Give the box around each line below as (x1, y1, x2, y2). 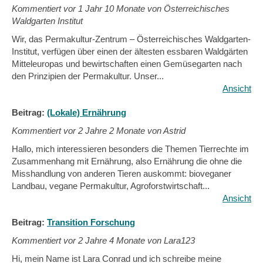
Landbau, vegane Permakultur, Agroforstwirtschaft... (12, 181, 210, 191)
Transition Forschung (47, 217, 135, 227)
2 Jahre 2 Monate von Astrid (78, 126, 186, 136)
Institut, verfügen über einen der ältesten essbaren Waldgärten (12, 46, 248, 56)
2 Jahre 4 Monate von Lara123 (78, 235, 195, 245)
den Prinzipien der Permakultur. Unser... (12, 71, 164, 81)
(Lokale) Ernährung (47, 107, 126, 117)
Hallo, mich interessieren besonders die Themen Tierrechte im (12, 144, 249, 154)
